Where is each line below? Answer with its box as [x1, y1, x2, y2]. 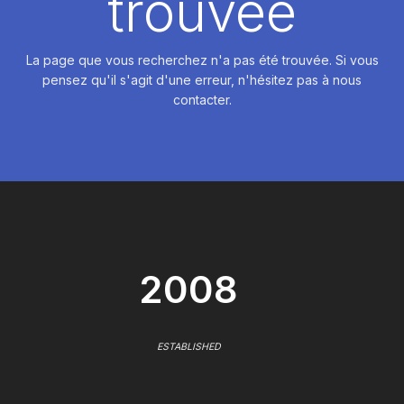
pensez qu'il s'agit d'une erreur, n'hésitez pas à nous [42, 71, 362, 87]
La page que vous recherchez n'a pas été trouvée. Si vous [25, 51, 379, 68]
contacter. [172, 91, 232, 107]
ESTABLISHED [156, 340, 221, 353]
